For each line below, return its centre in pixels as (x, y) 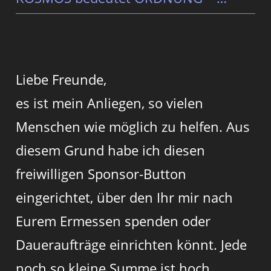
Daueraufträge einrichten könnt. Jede (132, 244)
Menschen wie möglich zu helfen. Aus (133, 126)
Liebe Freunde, (61, 79)
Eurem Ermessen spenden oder (113, 220)
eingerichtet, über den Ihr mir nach (125, 197)
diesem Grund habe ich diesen (111, 150)
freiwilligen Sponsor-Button (101, 173)
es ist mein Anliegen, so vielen (110, 103)
